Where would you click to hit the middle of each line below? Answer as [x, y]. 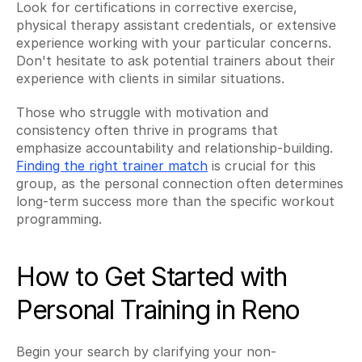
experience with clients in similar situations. [150, 78]
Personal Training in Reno [158, 310]
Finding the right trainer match [112, 166]
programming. [59, 219]
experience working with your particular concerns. [174, 43]
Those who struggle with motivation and [142, 112]
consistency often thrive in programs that [147, 130]
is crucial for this [262, 166]
